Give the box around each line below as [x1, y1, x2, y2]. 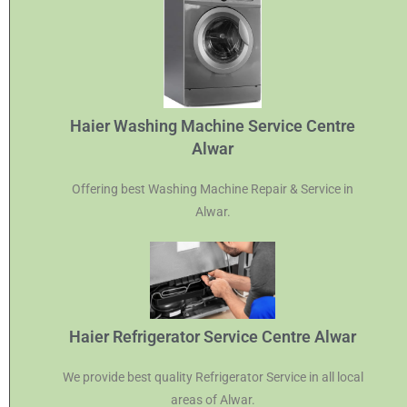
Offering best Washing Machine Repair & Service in [72, 181, 353, 196]
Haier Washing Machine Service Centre [70, 115, 355, 135]
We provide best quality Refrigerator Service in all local [62, 370, 363, 385]
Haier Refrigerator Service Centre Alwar [69, 327, 356, 347]
